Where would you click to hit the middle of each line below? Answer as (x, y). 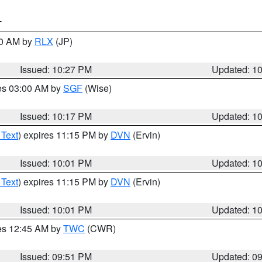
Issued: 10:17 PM (56, 116)
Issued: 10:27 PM (56, 69)
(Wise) (97, 88)
